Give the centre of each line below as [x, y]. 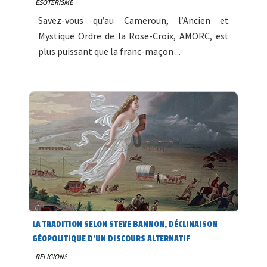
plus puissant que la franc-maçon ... [109, 52]
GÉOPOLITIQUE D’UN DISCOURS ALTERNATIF [111, 239]
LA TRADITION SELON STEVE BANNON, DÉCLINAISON [125, 225]
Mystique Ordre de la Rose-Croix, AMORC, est [133, 36]
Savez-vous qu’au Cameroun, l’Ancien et [133, 21]
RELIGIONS [51, 257]
